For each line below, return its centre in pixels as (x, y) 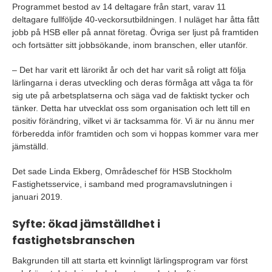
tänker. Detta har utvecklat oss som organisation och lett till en (131, 108)
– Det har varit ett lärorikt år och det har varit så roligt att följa (129, 70)
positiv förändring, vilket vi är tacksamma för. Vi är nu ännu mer (133, 121)
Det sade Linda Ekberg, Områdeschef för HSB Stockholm (122, 172)
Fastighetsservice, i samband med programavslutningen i (122, 184)
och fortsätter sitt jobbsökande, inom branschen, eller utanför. (130, 45)
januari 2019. (37, 197)
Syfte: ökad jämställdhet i (86, 224)
